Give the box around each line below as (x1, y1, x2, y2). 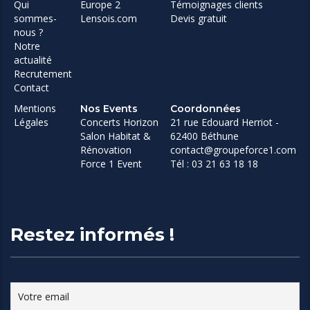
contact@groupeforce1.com (170, 143, 296, 157)
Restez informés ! (10, 224, 174, 246)
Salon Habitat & (80, 129, 151, 143)
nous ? (14, 26, 43, 39)
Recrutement (14, 67, 72, 81)
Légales (14, 116, 48, 129)
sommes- (14, 12, 57, 26)
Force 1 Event (80, 157, 142, 171)
